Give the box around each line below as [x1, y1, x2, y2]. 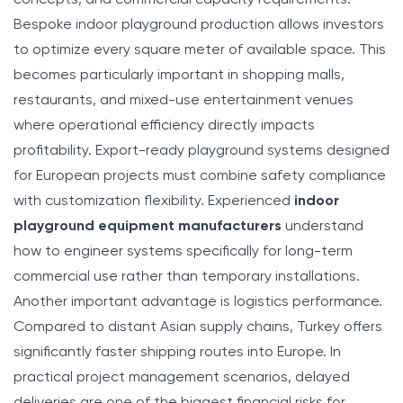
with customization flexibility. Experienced [13, 193, 294, 209]
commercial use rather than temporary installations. [13, 269, 360, 284]
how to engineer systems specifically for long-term [13, 244, 353, 259]
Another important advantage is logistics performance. [13, 294, 382, 309]
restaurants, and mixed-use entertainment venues [13, 93, 354, 108]
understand [282, 219, 363, 234]
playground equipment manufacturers [13, 219, 282, 234]
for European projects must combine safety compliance [13, 168, 386, 184]
